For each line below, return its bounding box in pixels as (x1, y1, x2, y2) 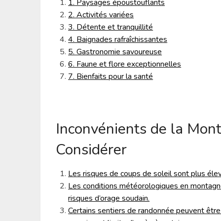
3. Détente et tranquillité (68, 22, 153, 33)
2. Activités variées (68, 9, 134, 21)
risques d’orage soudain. (68, 193, 150, 204)
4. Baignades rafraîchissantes (68, 34, 168, 45)
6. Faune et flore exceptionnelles (68, 59, 182, 70)
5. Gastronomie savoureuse (68, 46, 162, 58)
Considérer (56, 140, 127, 160)
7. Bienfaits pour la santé (68, 71, 153, 82)
